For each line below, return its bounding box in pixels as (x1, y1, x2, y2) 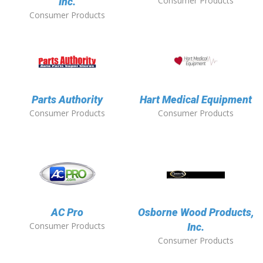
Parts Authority (32, 93, 103, 106)
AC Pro (51, 206, 83, 219)
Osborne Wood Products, (137, 206, 254, 219)
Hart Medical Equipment (140, 93, 252, 106)
